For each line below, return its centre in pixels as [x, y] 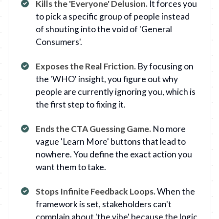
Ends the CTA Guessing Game [92, 129]
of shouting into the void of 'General [104, 29]
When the [176, 191]
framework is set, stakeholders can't [104, 204]
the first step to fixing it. [81, 104]
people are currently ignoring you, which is [116, 92]
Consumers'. [59, 42]
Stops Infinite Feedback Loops [95, 191]
